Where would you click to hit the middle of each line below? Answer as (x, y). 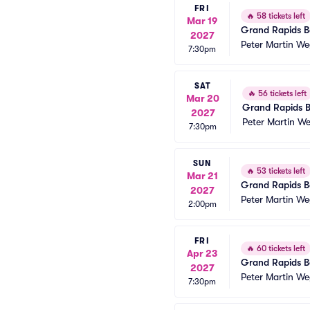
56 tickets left (281, 93)
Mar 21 (202, 176)
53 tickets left (280, 171)
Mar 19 (202, 21)
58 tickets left (280, 16)
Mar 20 (203, 98)
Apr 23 (202, 253)
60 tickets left (280, 248)
